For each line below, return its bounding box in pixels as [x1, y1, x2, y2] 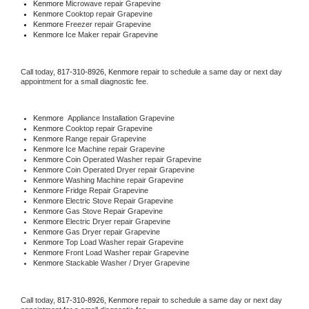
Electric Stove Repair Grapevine [65, 196, 173, 205]
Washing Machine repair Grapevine [65, 175, 183, 184]
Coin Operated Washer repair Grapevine [65, 154, 201, 163]
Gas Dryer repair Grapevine [65, 227, 160, 236]
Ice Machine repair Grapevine [65, 144, 165, 153]
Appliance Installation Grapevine [63, 113, 175, 122]
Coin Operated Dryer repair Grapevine [65, 165, 195, 174]
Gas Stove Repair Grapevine [65, 206, 163, 215]
